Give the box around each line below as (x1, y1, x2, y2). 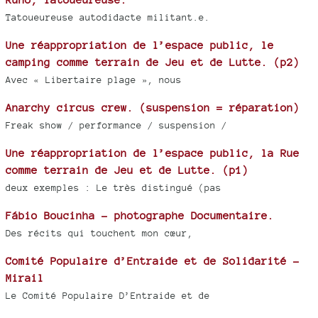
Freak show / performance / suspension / (6, 119, 227, 131)
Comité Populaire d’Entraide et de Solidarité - (6, 254, 300, 267)
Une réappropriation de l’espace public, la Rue (6, 146, 300, 159)
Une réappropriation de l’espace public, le (6, 38, 274, 51)
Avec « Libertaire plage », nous (6, 74, 182, 85)
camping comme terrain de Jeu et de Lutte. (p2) (6, 55, 300, 68)
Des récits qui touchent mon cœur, (6, 227, 193, 238)
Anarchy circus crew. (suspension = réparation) (6, 101, 300, 114)
